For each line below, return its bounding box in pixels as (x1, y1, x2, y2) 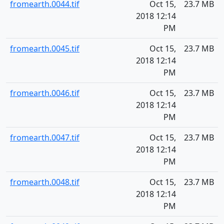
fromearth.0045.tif (10, 43, 79, 54)
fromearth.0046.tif (10, 87, 79, 98)
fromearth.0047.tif (10, 132, 79, 143)
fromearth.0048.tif (10, 176, 79, 187)
